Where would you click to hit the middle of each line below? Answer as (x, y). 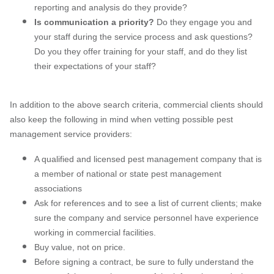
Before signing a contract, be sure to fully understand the (144, 261)
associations (58, 188)
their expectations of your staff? (95, 66)
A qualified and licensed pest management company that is (148, 159)
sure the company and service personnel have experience (146, 217)
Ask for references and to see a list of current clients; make (148, 203)
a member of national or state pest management (128, 173)
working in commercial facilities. (95, 232)
